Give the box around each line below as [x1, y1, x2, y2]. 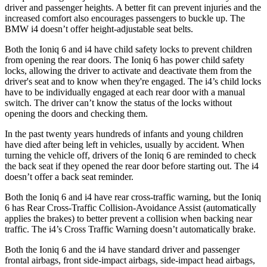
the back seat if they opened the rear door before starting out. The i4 [5, 160, 259, 171]
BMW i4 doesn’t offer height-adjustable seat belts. [5, 23, 193, 34]
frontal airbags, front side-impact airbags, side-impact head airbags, [5, 254, 255, 265]
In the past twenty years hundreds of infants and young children [5, 128, 243, 139]
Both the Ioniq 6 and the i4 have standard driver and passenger [5, 244, 240, 254]
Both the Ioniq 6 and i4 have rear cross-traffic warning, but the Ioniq [5, 191, 261, 202]
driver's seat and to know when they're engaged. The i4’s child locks [5, 76, 261, 86]
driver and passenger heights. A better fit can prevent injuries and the [5, 2, 261, 13]
